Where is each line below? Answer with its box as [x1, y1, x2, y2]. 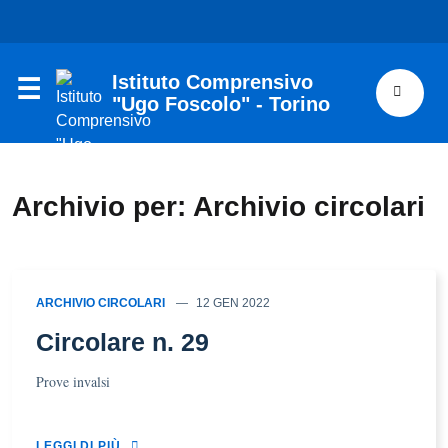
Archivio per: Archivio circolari [12, 191, 425, 222]
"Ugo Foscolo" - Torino [112, 93, 330, 115]
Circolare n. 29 [36, 328, 209, 356]
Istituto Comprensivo [112, 71, 313, 93]
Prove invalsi [36, 372, 110, 391]
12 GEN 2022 [196, 296, 270, 310]
